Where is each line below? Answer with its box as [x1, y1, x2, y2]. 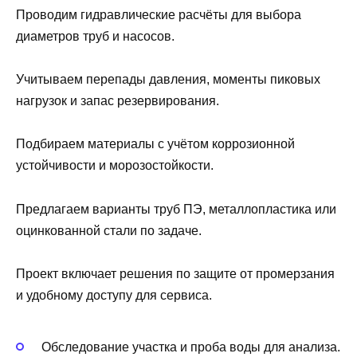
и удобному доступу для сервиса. [16, 288, 212, 302]
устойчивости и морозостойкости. [16, 159, 214, 173]
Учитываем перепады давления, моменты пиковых [16, 73, 320, 87]
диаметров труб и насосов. [16, 29, 175, 44]
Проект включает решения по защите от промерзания [16, 266, 335, 280]
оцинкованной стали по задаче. [16, 223, 202, 237]
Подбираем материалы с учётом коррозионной [16, 137, 295, 151]
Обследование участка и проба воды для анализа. [41, 340, 340, 355]
